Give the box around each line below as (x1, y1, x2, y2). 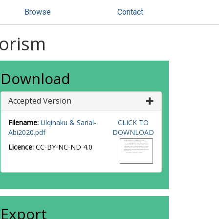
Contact (117, 7, 143, 17)
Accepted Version (8, 95, 71, 106)
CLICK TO (117, 118, 149, 127)
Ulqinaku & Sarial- (41, 118, 96, 127)
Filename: (8, 118, 39, 127)
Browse (24, 7, 51, 17)
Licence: (8, 142, 36, 152)
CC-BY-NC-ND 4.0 (36, 142, 92, 152)
